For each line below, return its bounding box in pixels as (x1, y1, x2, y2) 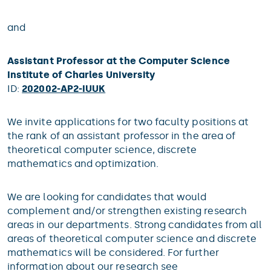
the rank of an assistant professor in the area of (7, 130, 236, 142)
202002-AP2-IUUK (22, 83, 106, 94)
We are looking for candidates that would (7, 191, 207, 203)
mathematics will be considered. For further (7, 247, 219, 258)
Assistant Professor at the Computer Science (7, 55, 230, 67)
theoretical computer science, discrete (7, 144, 197, 155)
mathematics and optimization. (7, 158, 158, 169)
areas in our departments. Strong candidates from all (7, 219, 263, 230)
